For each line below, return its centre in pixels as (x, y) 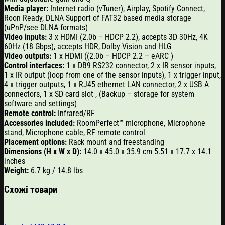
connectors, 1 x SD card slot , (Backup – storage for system (99, 94)
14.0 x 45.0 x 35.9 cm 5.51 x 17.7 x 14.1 (146, 151)
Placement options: (35, 142)
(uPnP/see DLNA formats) (46, 27)
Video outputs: (28, 56)
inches (15, 161)
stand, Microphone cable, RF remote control (75, 132)
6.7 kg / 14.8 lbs (57, 170)
